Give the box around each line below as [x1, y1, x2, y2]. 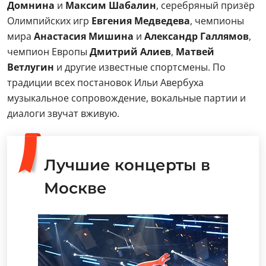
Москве [44, 178, 107, 198]
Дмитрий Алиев [90, 45, 171, 58]
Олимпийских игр [7, 14, 91, 27]
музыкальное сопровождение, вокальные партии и [7, 91, 246, 104]
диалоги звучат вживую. [7, 106, 119, 120]
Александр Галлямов [144, 29, 249, 43]
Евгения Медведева [91, 14, 190, 27]
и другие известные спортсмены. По [54, 60, 226, 74]
